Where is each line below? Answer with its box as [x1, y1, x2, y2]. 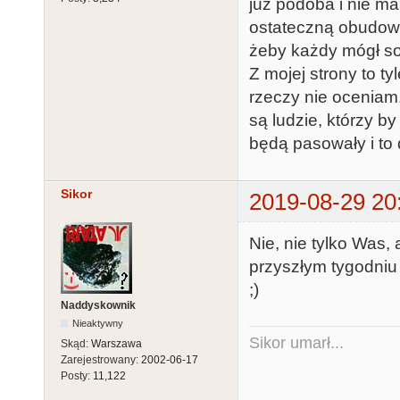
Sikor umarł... [249, 334, 344, 353]
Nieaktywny [72, 318, 124, 329]
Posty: [61, 370, 93, 383]
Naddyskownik [61, 299, 136, 312]
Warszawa [91, 337, 142, 351]
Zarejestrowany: [61, 354, 141, 367]
